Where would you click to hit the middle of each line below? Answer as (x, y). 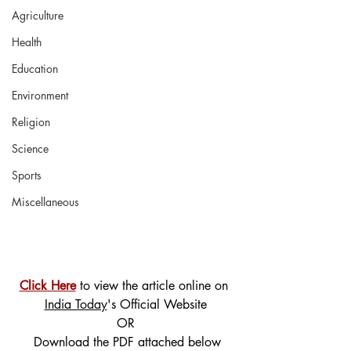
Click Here (47, 286)
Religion (31, 122)
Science (30, 148)
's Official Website (157, 305)
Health (27, 42)
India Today (76, 305)
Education (35, 69)
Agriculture (38, 15)
